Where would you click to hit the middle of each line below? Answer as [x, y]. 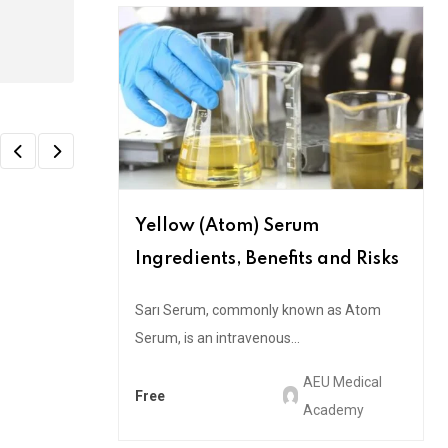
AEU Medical [342, 381]
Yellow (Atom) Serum [227, 225]
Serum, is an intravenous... [217, 337]
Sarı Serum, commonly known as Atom [258, 309]
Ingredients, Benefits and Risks [267, 258]
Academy [333, 409]
